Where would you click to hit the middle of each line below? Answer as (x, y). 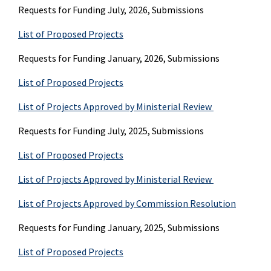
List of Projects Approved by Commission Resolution (127, 203)
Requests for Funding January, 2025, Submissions (119, 227)
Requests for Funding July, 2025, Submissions (111, 130)
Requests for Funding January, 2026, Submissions (119, 58)
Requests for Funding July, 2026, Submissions (111, 9)
